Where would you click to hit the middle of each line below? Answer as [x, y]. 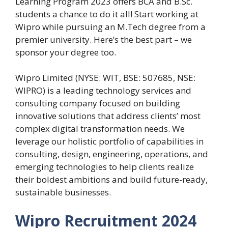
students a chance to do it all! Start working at [107, 14]
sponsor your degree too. [66, 52]
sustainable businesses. [63, 192]
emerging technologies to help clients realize [105, 167]
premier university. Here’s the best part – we [104, 39]
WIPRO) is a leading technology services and [103, 91]
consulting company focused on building [98, 103]
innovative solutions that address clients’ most [108, 116]
